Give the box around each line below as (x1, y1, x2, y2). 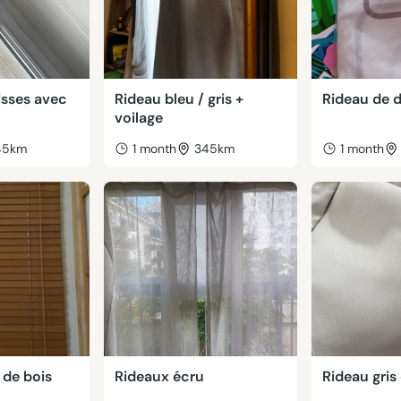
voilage (115, 108, 164, 127)
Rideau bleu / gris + (115, 90, 244, 108)
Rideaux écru (115, 367, 205, 386)
